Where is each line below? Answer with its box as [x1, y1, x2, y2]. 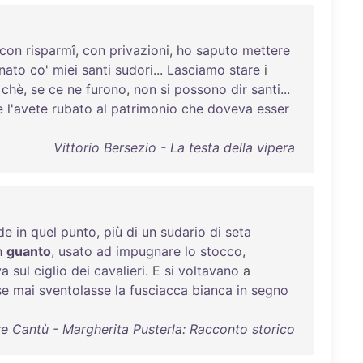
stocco [200, 243, 242, 259]
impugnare [116, 243, 181, 259]
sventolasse [39, 282, 111, 298]
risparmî [26, 42, 75, 58]
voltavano [178, 263, 239, 279]
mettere [242, 42, 290, 58]
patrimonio [111, 100, 177, 117]
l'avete [7, 100, 48, 117]
